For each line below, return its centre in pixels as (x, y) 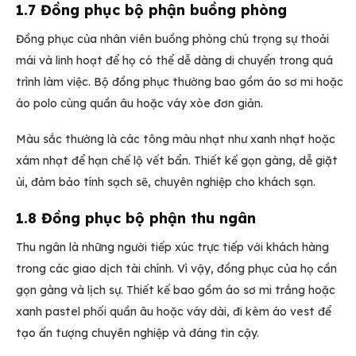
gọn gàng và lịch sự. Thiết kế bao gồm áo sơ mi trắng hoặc (176, 290)
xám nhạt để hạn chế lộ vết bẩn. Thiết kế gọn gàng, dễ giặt (177, 160)
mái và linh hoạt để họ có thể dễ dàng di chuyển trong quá (174, 60)
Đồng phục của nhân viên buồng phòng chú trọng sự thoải (172, 39)
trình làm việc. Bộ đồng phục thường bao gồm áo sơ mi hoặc (180, 81)
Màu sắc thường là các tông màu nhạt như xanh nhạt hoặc (176, 139)
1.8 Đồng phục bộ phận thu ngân (136, 219)
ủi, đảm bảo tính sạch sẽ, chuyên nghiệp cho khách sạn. (166, 182)
